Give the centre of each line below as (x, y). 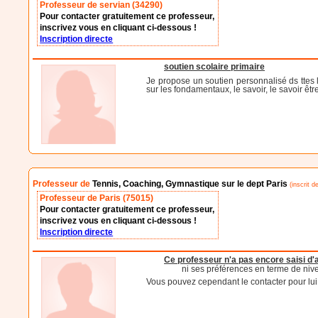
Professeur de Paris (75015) (97, 198)
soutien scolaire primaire (215, 67)
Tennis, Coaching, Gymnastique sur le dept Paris (190, 184)
